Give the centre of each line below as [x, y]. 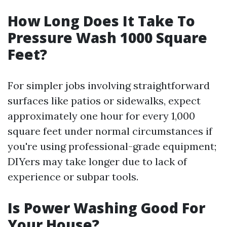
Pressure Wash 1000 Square [107, 37]
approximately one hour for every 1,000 [101, 116]
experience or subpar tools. [73, 177]
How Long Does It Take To [101, 21]
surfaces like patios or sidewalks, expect [104, 101]
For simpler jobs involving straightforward [109, 85]
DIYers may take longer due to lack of [97, 161]
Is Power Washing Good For [106, 208]
